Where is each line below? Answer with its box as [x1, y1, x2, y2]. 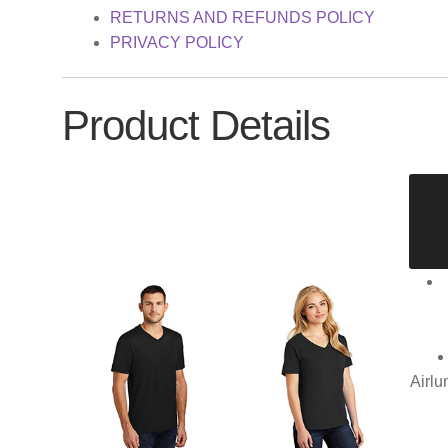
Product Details [62, 102, 331, 150]
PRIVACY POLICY [110, 33, 245, 51]
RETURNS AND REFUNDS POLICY [110, 8, 376, 26]
